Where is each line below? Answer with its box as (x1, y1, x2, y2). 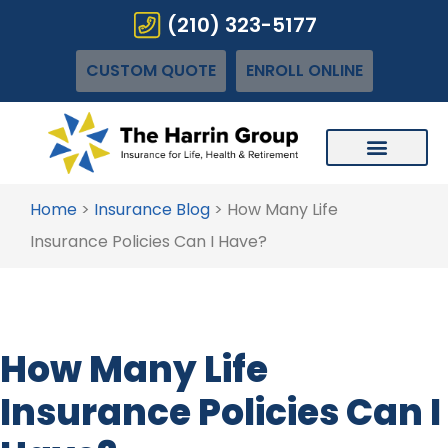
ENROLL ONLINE (245, 59, 363, 82)
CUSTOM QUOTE (85, 59, 216, 82)
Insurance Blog (94, 197, 210, 221)
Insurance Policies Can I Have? (30, 229, 267, 253)
